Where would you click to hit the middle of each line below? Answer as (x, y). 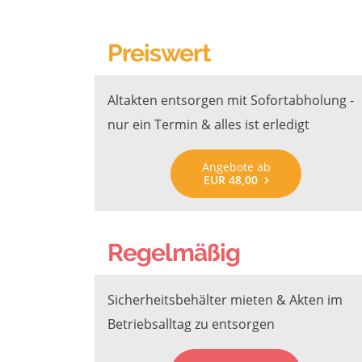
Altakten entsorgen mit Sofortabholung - (231, 100)
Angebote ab (236, 167)
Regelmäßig (174, 253)
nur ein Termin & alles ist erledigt (208, 124)
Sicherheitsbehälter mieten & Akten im (225, 300)
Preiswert (159, 53)
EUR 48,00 (230, 180)
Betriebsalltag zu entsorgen (191, 324)
